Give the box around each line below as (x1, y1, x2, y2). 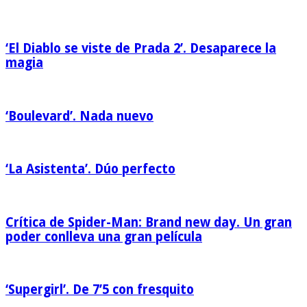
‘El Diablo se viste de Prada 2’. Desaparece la (5, 41, 276, 56)
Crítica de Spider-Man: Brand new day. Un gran (5, 214, 292, 230)
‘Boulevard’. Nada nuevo (5, 108, 153, 123)
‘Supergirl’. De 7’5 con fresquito (5, 282, 194, 297)
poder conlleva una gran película (5, 229, 202, 244)
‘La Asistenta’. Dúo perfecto (5, 162, 175, 177)
